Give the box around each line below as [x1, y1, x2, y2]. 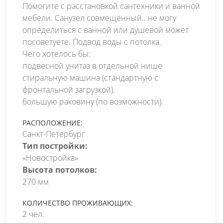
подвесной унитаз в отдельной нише [22, 60, 162, 71]
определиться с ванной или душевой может [22, 24, 189, 35]
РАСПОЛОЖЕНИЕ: [22, 117, 83, 127]
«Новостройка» [22, 152, 78, 163]
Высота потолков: [22, 164, 97, 175]
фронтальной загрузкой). [22, 84, 115, 95]
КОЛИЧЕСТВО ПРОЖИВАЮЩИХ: [22, 198, 133, 208]
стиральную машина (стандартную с [22, 72, 158, 83]
